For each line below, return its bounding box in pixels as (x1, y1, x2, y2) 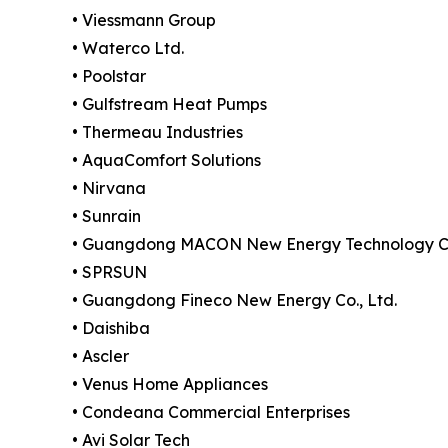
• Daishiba (72, 317, 150, 338)
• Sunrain (72, 205, 141, 226)
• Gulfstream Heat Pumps (72, 93, 267, 114)
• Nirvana (72, 177, 146, 198)
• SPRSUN (72, 261, 147, 282)
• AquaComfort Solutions (72, 149, 261, 170)
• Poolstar (72, 65, 146, 86)
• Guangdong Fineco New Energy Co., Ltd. (72, 289, 397, 310)
